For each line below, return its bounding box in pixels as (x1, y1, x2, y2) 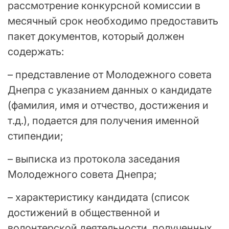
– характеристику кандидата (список (8, 191, 190, 204)
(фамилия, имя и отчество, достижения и (8, 99, 209, 112)
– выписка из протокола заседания (8, 153, 180, 166)
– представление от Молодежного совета (8, 68, 212, 81)
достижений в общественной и (8, 207, 160, 219)
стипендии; (8, 130, 63, 143)
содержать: (8, 45, 64, 58)
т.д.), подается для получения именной (8, 114, 199, 127)
